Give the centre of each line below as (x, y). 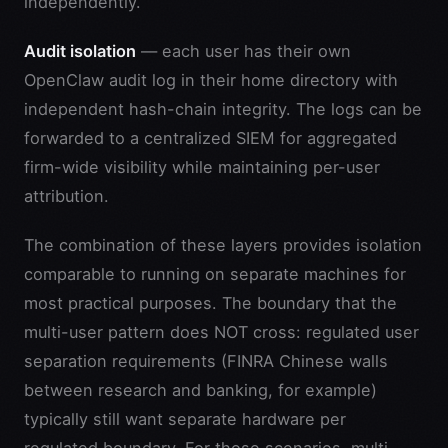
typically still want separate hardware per (185, 418)
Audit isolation (80, 50)
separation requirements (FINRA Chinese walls (206, 360)
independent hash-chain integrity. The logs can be (223, 108)
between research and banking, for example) (200, 389)
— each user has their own (243, 50)
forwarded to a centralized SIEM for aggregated (210, 137)
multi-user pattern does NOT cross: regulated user (221, 331)
